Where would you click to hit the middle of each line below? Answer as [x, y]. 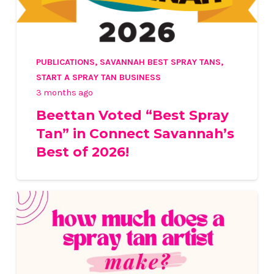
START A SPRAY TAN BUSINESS [98, 77]
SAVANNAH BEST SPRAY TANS [160, 62]
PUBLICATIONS [65, 62]
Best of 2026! [82, 151]
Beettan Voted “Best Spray [132, 115]
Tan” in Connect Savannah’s [135, 133]
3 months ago [64, 92]
